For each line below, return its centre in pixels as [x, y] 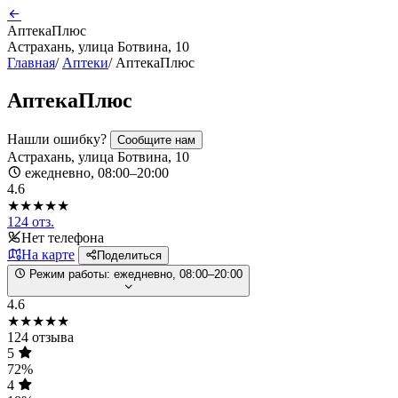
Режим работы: [70, 274]
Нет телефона [63, 237]
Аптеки [85, 63]
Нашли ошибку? [59, 139]
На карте [48, 254]
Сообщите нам [156, 139]
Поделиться [129, 255]
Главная [31, 63]
